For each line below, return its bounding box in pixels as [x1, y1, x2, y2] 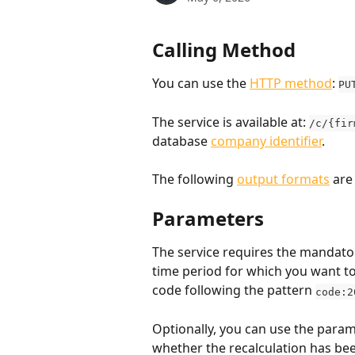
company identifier [211, 132, 322, 150]
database [152, 132, 211, 150]
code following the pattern [152, 281, 315, 300]
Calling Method [152, 36, 296, 63]
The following [152, 170, 237, 189]
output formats [237, 170, 330, 189]
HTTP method [250, 74, 332, 92]
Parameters [152, 205, 264, 232]
